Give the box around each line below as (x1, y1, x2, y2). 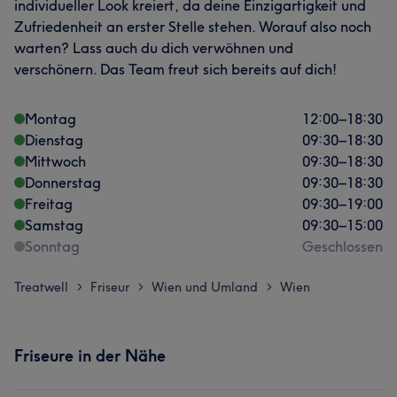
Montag (25, 110, 76, 128)
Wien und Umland (152, 279, 258, 295)
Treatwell (14, 279, 68, 295)
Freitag (25, 195, 73, 213)
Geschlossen (302, 237, 383, 255)
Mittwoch (25, 152, 86, 170)
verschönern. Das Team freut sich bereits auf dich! (14, 60, 337, 78)
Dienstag (25, 131, 83, 149)
